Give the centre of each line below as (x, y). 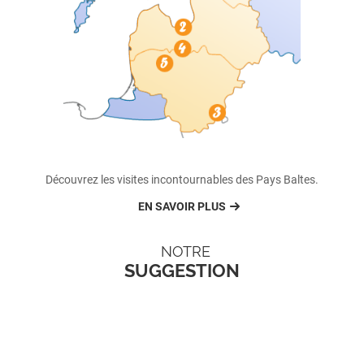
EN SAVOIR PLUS (182, 207)
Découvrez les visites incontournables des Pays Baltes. (182, 180)
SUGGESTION (182, 270)
